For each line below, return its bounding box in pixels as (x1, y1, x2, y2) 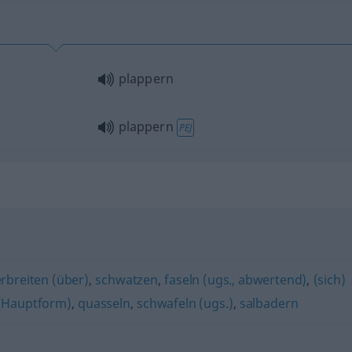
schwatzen (95, 271, 158, 288)
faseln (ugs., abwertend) (164, 271, 307, 288)
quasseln (78, 295, 130, 312)
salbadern (239, 295, 299, 312)
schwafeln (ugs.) (137, 295, 233, 312)
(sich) (313, 271, 346, 288)
